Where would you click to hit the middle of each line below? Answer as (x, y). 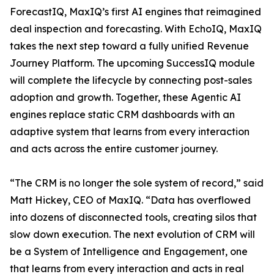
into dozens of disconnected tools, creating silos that (133, 217)
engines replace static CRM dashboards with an (122, 115)
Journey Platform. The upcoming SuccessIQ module (132, 63)
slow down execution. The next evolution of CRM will (132, 235)
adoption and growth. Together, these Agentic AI (125, 98)
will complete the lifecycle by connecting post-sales (131, 80)
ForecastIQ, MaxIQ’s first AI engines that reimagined (135, 12)
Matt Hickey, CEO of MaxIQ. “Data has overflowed (130, 200)
